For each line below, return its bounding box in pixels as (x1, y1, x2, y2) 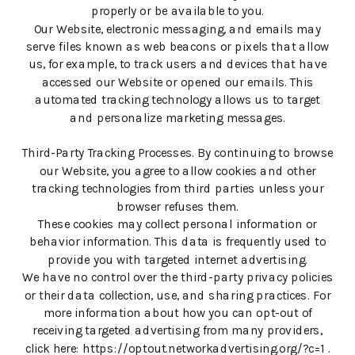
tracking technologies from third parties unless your (31, 181, 324, 197)
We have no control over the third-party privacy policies (22, 270, 334, 285)
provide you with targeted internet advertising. (48, 253, 307, 268)
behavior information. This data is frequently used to (29, 235, 326, 250)
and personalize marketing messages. (70, 110, 285, 126)
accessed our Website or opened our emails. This (41, 75, 314, 90)
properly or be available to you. (90, 4, 265, 19)
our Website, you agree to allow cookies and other (39, 164, 316, 179)
